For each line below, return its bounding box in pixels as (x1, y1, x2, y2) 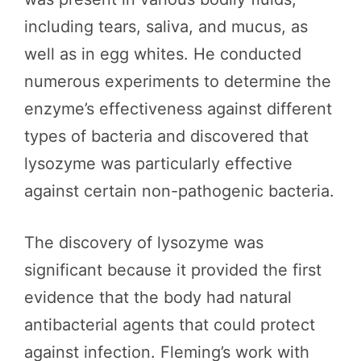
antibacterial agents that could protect (24, 315, 315, 334)
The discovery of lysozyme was (24, 233, 263, 252)
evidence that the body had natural (24, 288, 292, 307)
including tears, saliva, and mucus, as (24, 17, 308, 36)
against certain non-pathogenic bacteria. (24, 181, 334, 201)
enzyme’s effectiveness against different (24, 99, 332, 118)
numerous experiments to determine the (24, 72, 331, 91)
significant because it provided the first (24, 260, 322, 280)
